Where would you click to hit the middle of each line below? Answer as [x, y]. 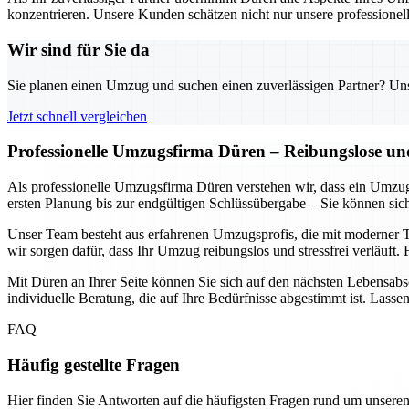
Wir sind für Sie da [79, 49]
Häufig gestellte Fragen [94, 364]
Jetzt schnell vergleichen [77, 116]
